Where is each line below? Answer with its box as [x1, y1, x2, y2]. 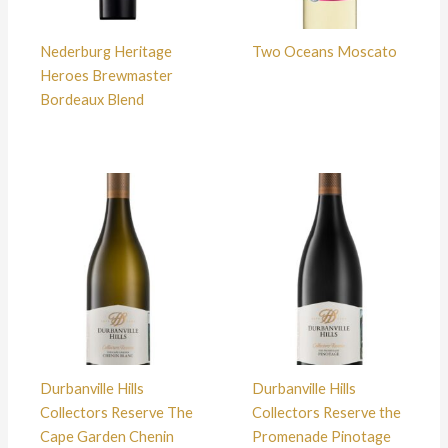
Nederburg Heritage [39, 43, 172, 61]
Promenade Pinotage [251, 427, 391, 445]
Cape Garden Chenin [39, 427, 174, 445]
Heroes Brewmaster [39, 67, 173, 85]
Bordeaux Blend [39, 91, 144, 109]
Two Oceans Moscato [251, 43, 397, 61]
